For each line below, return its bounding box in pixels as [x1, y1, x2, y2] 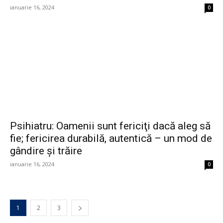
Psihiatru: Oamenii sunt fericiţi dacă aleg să [10, 120, 211, 132]
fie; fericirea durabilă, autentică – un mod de [10, 132, 212, 145]
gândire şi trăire [10, 145, 82, 157]
